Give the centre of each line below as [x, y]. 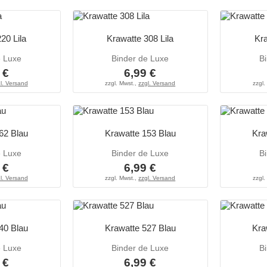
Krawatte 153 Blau [140, 133]
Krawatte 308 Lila [140, 39]
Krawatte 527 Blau [140, 228]
